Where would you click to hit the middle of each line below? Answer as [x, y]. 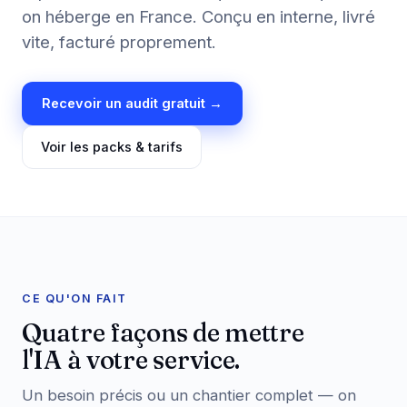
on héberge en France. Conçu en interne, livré [199, 16]
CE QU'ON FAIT [74, 298]
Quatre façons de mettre [163, 333]
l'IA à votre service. [131, 360]
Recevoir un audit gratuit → [132, 103]
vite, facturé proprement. [119, 42]
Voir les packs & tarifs [112, 147]
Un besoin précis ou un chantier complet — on [189, 395]
